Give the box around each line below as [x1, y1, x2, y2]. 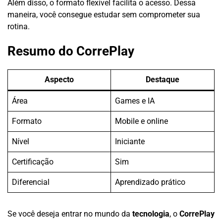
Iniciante [115, 137, 145, 147]
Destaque [146, 75, 179, 85]
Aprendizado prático [115, 177, 185, 187]
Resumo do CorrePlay [7, 43, 134, 58]
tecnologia [132, 209, 169, 219]
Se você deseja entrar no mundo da [7, 209, 132, 219]
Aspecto [45, 75, 74, 85]
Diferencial [12, 177, 50, 187]
